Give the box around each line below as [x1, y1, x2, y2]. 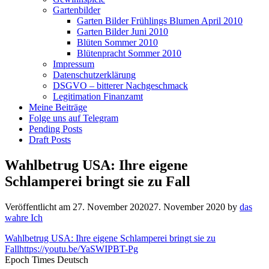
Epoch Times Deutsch [5, 254, 88, 265]
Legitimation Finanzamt [53, 91, 143, 101]
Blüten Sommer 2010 [77, 37, 158, 47]
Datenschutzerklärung [53, 70, 136, 80]
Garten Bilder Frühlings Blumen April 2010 [77, 16, 243, 26]
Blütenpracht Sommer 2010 [77, 48, 181, 58]
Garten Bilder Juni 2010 [77, 26, 168, 37]
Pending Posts [29, 124, 82, 134]
